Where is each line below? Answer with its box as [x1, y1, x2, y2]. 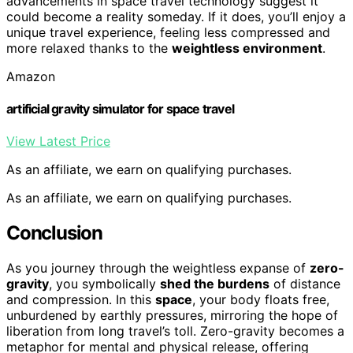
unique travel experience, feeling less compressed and [6, 24, 330, 40]
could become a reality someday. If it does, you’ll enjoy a [6, 8, 346, 24]
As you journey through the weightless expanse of [6, 259, 310, 276]
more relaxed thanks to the [6, 39, 172, 56]
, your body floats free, [192, 291, 329, 307]
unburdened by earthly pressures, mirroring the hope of [6, 307, 338, 323]
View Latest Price [6, 133, 110, 150]
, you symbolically [49, 275, 160, 292]
